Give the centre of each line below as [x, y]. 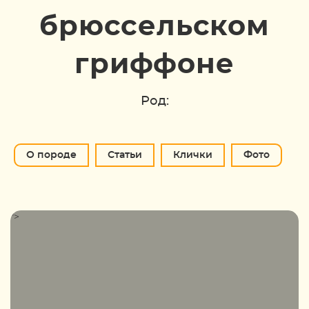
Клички [193, 155]
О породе [51, 155]
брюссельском [154, 27]
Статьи [125, 155]
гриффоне [154, 65]
